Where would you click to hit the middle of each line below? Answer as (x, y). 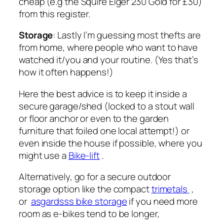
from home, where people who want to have (108, 48)
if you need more (162, 202)
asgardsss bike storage (79, 202)
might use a (44, 155)
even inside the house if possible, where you (110, 143)
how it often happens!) (66, 72)
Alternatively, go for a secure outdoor (95, 177)
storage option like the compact (85, 189)
